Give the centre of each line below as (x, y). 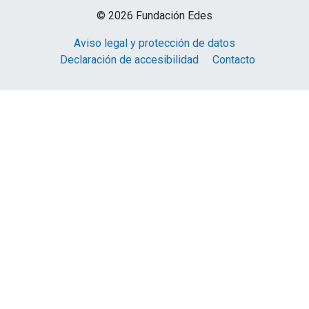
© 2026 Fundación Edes (154, 16)
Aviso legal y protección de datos (154, 43)
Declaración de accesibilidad (129, 60)
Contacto (233, 60)
